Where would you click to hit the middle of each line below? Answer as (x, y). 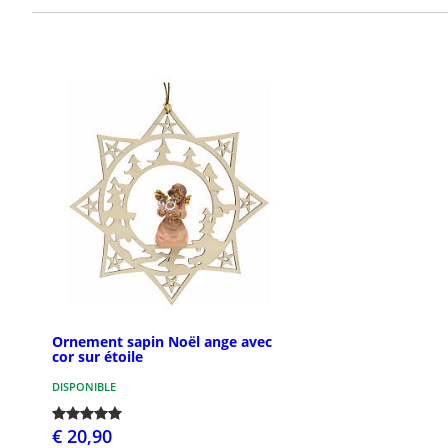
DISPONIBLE (84, 387)
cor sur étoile (97, 357)
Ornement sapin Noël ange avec (162, 342)
